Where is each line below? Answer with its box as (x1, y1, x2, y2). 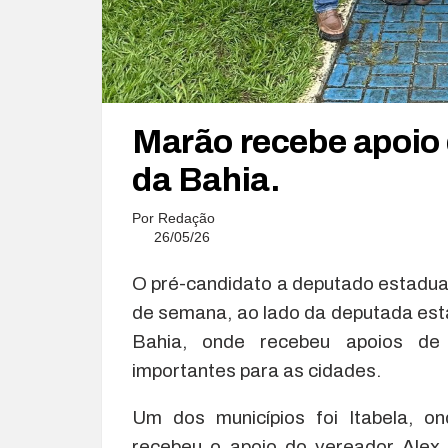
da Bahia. (132, 160, 281, 198)
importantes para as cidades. (132, 359, 381, 381)
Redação (158, 209, 215, 226)
